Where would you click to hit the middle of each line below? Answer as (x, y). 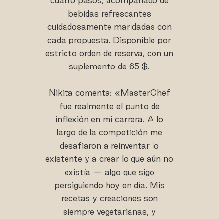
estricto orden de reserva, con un (109, 53)
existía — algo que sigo (109, 172)
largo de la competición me (109, 132)
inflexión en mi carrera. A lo (109, 119)
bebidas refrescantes (109, 14)
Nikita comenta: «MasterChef (109, 93)
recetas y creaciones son (109, 198)
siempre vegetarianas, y (109, 212)
